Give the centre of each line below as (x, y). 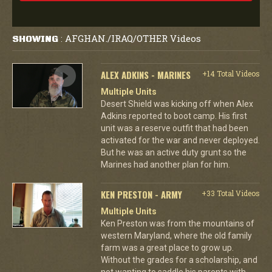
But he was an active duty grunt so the (173, 152)
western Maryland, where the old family (176, 235)
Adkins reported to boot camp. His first (174, 116)
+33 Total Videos (230, 193)
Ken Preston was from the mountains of (177, 223)
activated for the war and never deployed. (180, 140)
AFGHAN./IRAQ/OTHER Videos (133, 38)
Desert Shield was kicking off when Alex (177, 104)
